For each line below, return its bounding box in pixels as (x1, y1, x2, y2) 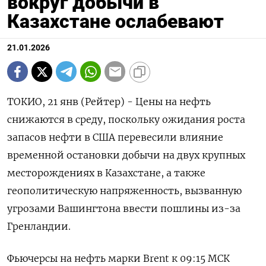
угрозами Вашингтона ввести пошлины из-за (7, 202, 240, 214)
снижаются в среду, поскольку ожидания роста (7, 113, 245, 125)
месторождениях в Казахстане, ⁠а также (7, 167, 205, 179)
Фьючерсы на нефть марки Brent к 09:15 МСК (7, 252, 230, 264)
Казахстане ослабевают (7, 10, 224, 33)
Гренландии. (7, 220, 71, 232)
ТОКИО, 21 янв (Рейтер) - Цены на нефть (7, 96, 211, 107)
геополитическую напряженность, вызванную (7, 185, 242, 197)
